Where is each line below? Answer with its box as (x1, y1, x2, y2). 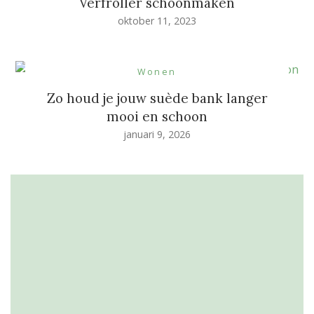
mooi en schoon (107, 107, 207, 125)
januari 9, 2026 (123, 127, 191, 141)
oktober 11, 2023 (118, 13, 196, 27)
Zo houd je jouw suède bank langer (46, 89, 268, 107)
